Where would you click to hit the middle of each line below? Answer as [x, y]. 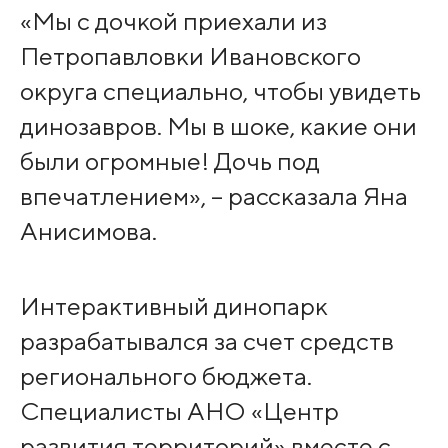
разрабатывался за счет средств [206, 340]
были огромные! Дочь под [169, 161]
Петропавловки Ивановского [190, 56]
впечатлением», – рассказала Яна [213, 196]
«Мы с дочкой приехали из [173, 21]
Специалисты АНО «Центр [179, 410]
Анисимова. [88, 231]
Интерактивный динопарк [173, 305]
